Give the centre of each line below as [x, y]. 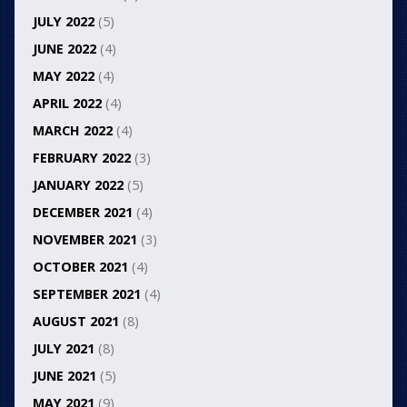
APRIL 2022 [67, 104]
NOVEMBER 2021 [84, 240]
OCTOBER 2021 [80, 267]
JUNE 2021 [64, 376]
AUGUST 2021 [75, 322]
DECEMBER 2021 [82, 213]
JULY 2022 [63, 22]
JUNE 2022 [64, 49]
